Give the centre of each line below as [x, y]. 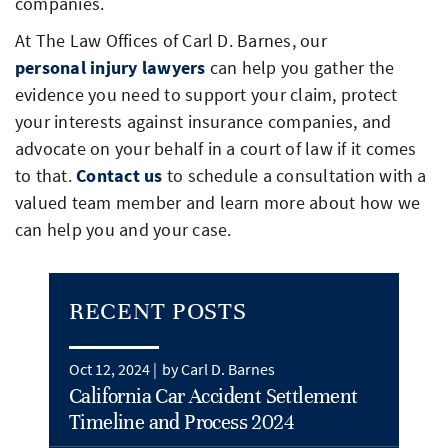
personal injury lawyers [110, 67]
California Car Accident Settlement [213, 396]
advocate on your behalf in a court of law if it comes [216, 148]
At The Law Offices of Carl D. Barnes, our [171, 40]
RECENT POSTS [158, 310]
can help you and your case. [123, 229]
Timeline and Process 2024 [181, 422]
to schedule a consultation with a [294, 175]
